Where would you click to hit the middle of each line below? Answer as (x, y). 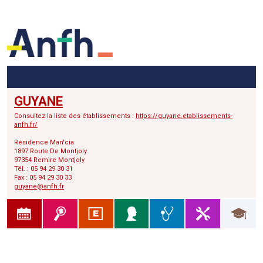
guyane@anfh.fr (39, 187)
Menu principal (106, 13)
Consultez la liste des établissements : (75, 116)
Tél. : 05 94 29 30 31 (43, 169)
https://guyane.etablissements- (184, 116)
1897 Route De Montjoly (50, 151)
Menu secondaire (173, 13)
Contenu (230, 13)
